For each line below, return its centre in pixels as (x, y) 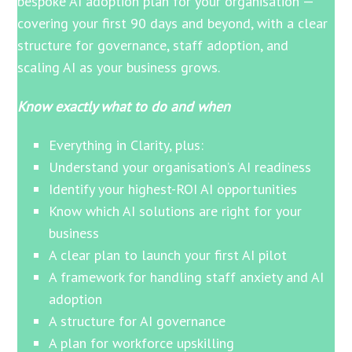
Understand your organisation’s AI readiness (180, 167)
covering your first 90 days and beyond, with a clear (173, 23)
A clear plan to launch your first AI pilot (168, 255)
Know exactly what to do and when (124, 106)
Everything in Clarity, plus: (126, 145)
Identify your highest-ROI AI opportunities (173, 189)
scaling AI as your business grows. (119, 67)
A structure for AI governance (137, 321)
